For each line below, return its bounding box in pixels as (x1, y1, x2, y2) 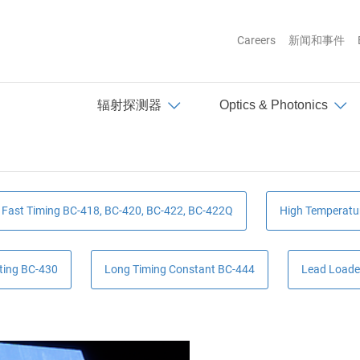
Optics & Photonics (219, 97, 328, 112)
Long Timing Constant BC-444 (104, 263, 255, 276)
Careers (237, 34, 276, 47)
